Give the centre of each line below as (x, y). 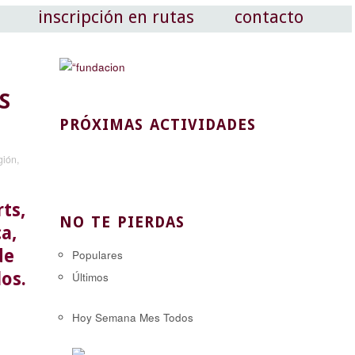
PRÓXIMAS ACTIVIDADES (157, 125)
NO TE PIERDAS (122, 222)
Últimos (90, 277)
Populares (97, 254)
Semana (115, 318)
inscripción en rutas (116, 17)
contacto (269, 17)
